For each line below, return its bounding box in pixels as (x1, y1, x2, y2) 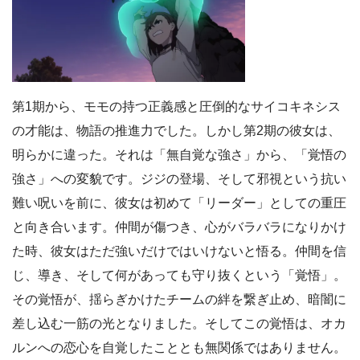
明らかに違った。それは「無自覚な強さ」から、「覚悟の (12, 148, 346, 162)
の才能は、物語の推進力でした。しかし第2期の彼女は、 (12, 124, 341, 138)
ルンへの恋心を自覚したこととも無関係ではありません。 (12, 341, 346, 355)
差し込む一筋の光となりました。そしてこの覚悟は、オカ (12, 317, 346, 331)
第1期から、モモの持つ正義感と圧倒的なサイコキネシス (12, 100, 341, 114)
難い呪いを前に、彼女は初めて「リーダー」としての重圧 (12, 196, 346, 211)
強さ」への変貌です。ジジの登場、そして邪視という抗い (12, 172, 346, 186)
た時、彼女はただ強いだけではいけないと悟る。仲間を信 (12, 244, 346, 259)
